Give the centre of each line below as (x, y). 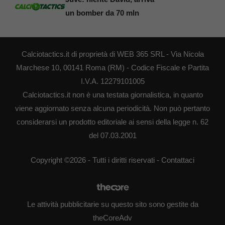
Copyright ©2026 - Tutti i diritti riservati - (96, 160)
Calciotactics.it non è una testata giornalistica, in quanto (113, 94)
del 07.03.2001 (113, 135)
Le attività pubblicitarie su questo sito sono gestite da (113, 204)
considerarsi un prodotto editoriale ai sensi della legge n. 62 (113, 122)
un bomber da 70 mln (102, 13)
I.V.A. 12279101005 (113, 81)
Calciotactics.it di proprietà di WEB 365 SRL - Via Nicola (113, 54)
